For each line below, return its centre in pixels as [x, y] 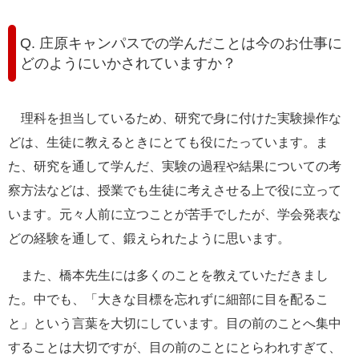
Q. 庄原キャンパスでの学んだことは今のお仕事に [181, 43]
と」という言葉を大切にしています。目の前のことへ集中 [175, 324]
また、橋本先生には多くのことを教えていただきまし [168, 276]
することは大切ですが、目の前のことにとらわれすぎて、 [175, 348]
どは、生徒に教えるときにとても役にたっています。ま [168, 143]
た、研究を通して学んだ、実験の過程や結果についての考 [175, 167]
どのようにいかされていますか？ [128, 63]
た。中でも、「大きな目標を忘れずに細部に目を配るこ [168, 300]
